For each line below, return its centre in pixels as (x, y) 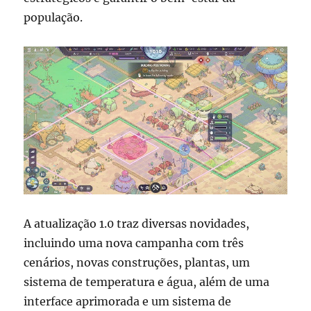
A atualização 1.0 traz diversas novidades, (137, 223)
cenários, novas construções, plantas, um (137, 262)
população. (53, 17)
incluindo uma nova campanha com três (134, 243)
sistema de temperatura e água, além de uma (147, 281)
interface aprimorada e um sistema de (128, 301)
